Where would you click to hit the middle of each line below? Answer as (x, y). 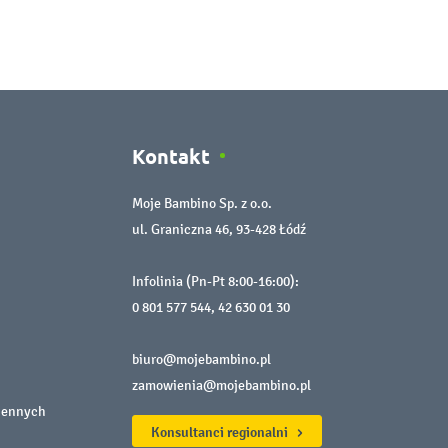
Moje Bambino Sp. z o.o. (202, 203)
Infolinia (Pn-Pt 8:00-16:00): (215, 281)
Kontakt (171, 155)
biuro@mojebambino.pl (201, 359)
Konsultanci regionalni (221, 431)
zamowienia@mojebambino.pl (221, 385)
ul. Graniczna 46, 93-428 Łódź (219, 229)
